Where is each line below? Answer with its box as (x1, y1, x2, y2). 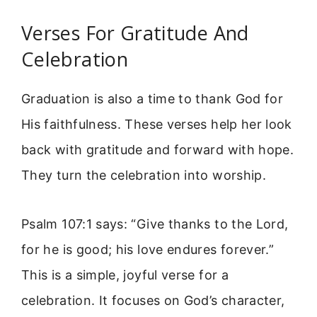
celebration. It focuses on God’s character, (21, 292, 285, 308)
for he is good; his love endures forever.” (21, 241, 275, 257)
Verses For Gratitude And (21, 20, 249, 47)
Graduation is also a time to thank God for (21, 91, 284, 107)
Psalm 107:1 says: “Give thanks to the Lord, (21, 216, 289, 231)
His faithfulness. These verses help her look (21, 117, 292, 132)
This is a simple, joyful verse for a (21, 267, 229, 282)
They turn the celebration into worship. (21, 168, 267, 183)
